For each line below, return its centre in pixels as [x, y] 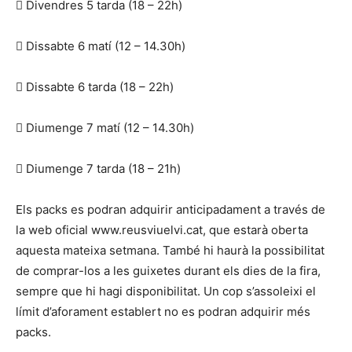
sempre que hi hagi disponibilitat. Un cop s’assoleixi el [166, 291]
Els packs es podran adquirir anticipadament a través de [170, 209]
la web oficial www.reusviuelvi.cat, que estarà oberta [162, 229]
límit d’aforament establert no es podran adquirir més [163, 311]
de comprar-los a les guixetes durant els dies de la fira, [168, 270]
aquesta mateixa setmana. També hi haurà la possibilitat [170, 250]
